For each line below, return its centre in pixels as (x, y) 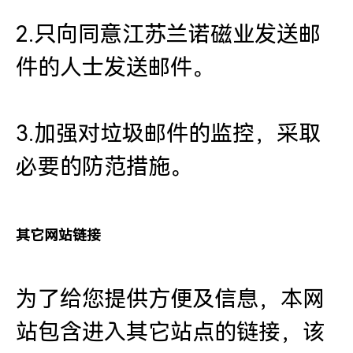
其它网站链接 (58, 235)
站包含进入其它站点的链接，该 (170, 332)
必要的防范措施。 (104, 167)
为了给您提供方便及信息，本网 (170, 299)
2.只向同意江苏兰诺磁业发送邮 (168, 34)
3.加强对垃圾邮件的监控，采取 (168, 134)
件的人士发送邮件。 (115, 67)
